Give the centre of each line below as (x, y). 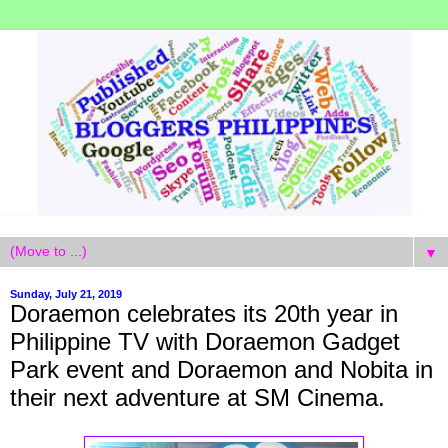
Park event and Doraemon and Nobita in (221, 369)
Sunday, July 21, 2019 (66, 293)
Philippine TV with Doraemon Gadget (205, 341)
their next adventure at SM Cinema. (197, 397)
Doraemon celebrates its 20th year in (204, 313)
